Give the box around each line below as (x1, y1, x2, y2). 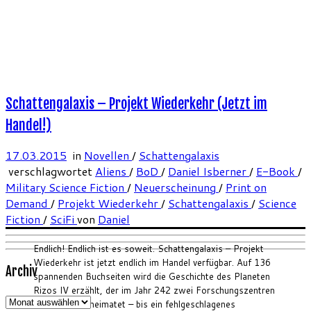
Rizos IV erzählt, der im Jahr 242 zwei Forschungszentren (33, 284, 275, 297)
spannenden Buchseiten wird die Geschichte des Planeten (33, 270, 270, 283)
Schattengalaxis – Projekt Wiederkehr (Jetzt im (6, 94, 267, 112)
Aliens (95, 163, 129, 180)
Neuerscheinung (134, 179, 219, 196)
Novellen (84, 147, 132, 164)
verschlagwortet (6, 163, 95, 180)
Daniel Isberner (168, 163, 249, 180)
